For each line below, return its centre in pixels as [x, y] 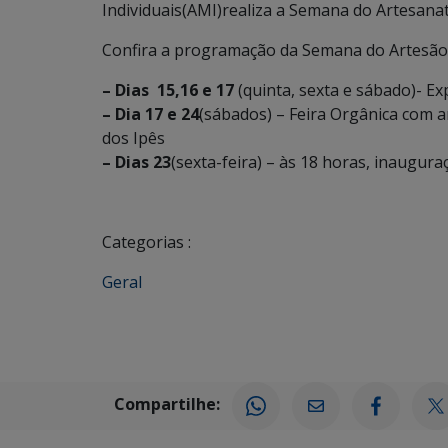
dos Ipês [133, 138]
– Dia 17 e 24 [150, 114]
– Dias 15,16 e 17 [168, 90]
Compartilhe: [167, 404]
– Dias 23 [136, 162]
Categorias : [146, 242]
